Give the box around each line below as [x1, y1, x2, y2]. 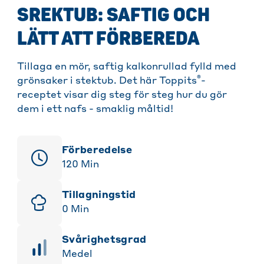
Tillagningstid [69, 191, 136, 201]
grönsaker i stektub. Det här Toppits [17, 77, 197, 87]
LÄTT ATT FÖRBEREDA [17, 27, 200, 51]
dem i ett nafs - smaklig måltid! [17, 105, 173, 115]
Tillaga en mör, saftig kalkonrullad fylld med [17, 62, 236, 72]
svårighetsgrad [69, 236, 147, 246]
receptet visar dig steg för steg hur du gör [17, 91, 227, 101]
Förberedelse [68, 146, 132, 156]
